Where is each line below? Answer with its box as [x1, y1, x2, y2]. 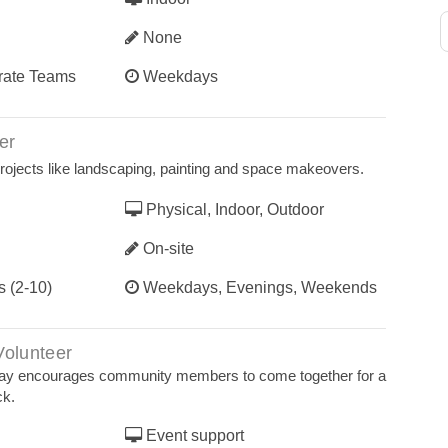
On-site [139, 240, 194, 257]
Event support [142, 427, 244, 444]
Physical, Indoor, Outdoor [142, 201, 324, 218]
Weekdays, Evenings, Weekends [139, 279, 377, 296]
